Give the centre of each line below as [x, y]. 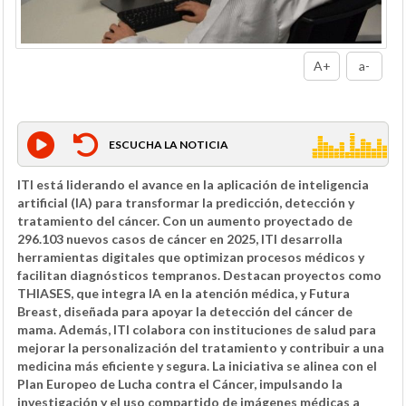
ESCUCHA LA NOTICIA [169, 144]
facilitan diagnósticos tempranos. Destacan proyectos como [199, 275]
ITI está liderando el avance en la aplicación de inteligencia [193, 184]
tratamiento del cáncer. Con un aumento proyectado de [185, 220]
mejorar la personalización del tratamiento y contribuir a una [201, 347]
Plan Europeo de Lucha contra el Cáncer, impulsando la [180, 383]
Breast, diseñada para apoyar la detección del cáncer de [185, 311]
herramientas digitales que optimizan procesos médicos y [191, 256]
